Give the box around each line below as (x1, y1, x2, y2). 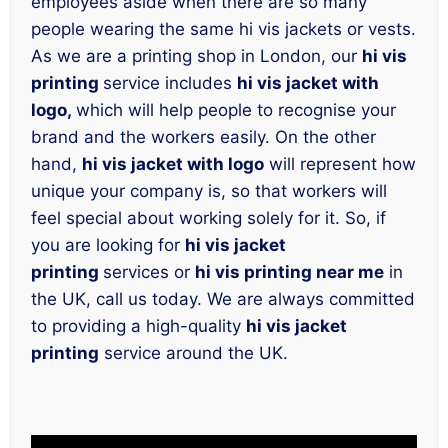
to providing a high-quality (31, 316, 246, 337)
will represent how (264, 154, 416, 175)
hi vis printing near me (195, 262, 384, 283)
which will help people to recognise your (76, 100, 396, 121)
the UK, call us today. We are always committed (31, 289, 415, 310)
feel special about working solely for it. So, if (31, 208, 386, 229)
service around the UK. (99, 343, 288, 364)
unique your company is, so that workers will (31, 181, 387, 202)
